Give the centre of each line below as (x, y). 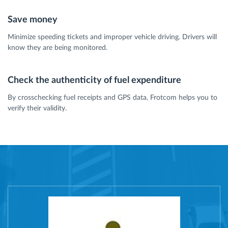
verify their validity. (37, 108)
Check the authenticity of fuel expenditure (94, 80)
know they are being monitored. (58, 48)
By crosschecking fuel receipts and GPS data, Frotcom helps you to (112, 97)
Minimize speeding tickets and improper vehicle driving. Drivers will (112, 37)
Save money (33, 20)
